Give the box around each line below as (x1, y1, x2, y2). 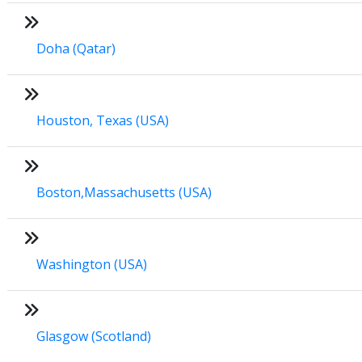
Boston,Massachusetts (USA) (36, 183, 212, 201)
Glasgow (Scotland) (36, 326, 151, 345)
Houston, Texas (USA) (36, 111, 169, 129)
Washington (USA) (36, 255, 147, 273)
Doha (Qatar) (36, 39, 116, 57)
